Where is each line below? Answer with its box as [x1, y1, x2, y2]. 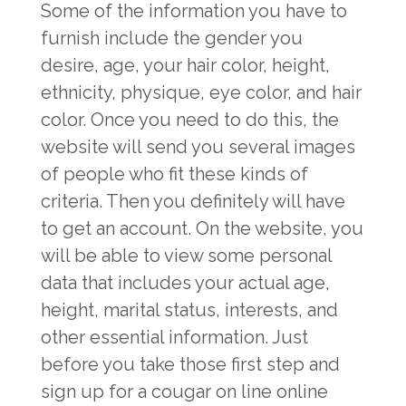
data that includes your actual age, [41, 272, 330, 294]
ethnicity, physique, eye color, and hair [41, 82, 362, 103]
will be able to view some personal [41, 245, 332, 266]
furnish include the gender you [41, 27, 303, 49]
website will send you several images [41, 136, 355, 158]
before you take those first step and [41, 353, 340, 375]
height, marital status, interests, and [41, 299, 338, 321]
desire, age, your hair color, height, [41, 54, 330, 76]
